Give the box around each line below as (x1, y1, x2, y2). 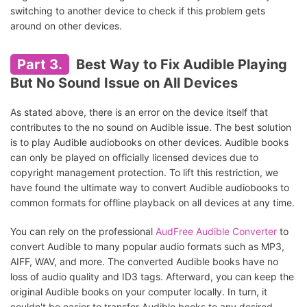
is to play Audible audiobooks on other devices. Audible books (10, 136, 288, 149)
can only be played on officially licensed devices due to (10, 151, 258, 164)
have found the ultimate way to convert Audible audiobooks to (10, 182, 289, 194)
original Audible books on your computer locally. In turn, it (10, 286, 267, 298)
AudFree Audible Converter (156, 225, 277, 238)
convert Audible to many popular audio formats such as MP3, (10, 241, 284, 253)
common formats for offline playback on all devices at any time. (10, 197, 295, 209)
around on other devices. (10, 20, 122, 32)
